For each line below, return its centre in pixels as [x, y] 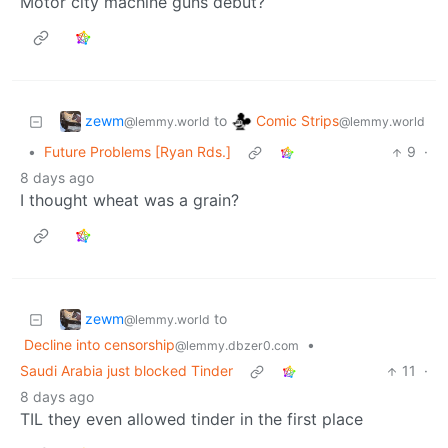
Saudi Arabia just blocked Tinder [126, 371]
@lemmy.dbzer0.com [237, 346]
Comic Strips [297, 120]
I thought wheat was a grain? [129, 200]
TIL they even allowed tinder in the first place [191, 419]
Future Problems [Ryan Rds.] [137, 152]
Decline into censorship [99, 345]
